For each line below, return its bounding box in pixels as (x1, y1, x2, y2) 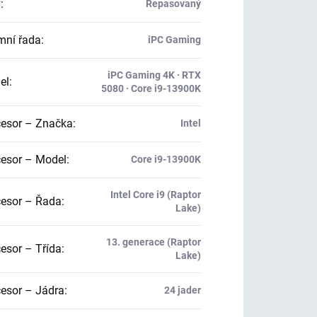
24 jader (163, 284, 201, 296)
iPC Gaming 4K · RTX (107, 69, 201, 81)
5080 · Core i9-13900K (100, 83, 201, 94)
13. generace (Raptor (105, 236, 201, 248)
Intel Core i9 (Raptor (110, 189, 201, 200)
